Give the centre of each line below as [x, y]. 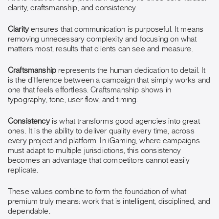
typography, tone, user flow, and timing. [73, 100]
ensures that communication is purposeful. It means [116, 29]
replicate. [23, 170]
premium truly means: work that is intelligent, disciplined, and [109, 201]
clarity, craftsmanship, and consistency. [73, 8]
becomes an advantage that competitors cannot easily [99, 160]
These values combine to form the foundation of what [97, 192]
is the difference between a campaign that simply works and [109, 80]
